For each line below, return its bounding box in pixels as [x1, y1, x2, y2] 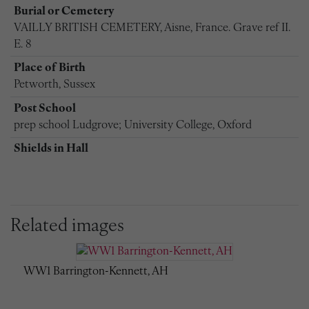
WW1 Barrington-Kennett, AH [23, 266, 168, 277]
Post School [13, 103, 76, 114]
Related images [10, 217, 124, 235]
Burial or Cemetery [13, 6, 114, 17]
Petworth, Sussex [13, 79, 95, 91]
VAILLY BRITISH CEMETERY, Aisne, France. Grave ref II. [13, 22, 290, 34]
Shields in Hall [13, 143, 88, 155]
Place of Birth [13, 63, 86, 74]
